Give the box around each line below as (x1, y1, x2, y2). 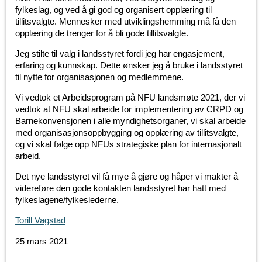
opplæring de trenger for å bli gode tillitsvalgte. (15, 28, 188, 39)
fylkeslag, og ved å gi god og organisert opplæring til (15, 5, 212, 15)
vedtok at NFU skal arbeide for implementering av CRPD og (15, 104, 243, 115)
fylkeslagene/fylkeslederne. (15, 195, 119, 205)
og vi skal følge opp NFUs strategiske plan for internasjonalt (15, 139, 242, 150)
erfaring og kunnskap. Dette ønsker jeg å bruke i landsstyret (15, 60, 243, 71)
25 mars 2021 (15, 236, 68, 247)
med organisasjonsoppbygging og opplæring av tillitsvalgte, (15, 127, 239, 138)
